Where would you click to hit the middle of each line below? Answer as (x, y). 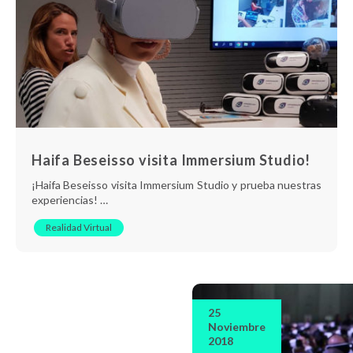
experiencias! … (70, 199)
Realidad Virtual (79, 227)
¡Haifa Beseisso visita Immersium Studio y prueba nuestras (176, 184)
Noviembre (237, 326)
